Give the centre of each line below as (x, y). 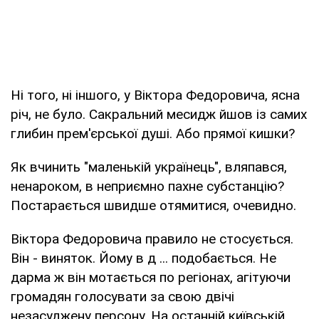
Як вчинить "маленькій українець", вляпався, (149, 167)
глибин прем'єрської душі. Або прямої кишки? (153, 133)
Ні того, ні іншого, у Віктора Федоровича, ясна (155, 95)
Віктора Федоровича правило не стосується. (152, 239)
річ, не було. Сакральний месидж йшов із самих (159, 114)
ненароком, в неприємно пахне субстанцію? (147, 186)
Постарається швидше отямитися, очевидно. (153, 205)
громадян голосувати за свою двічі (122, 296)
